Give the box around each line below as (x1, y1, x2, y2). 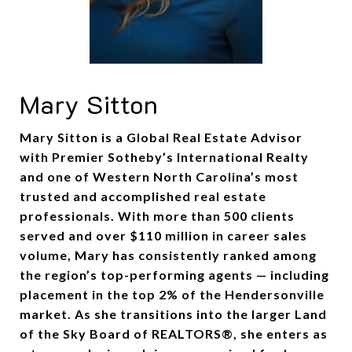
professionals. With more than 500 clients (20, 208, 295, 224)
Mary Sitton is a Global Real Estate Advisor (20, 130, 302, 145)
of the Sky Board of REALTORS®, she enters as (20, 326, 328, 342)
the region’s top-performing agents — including (20, 267, 329, 283)
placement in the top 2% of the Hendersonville (20, 287, 324, 302)
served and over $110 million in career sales (20, 228, 307, 244)
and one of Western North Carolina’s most (20, 169, 299, 185)
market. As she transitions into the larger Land (20, 306, 327, 322)
